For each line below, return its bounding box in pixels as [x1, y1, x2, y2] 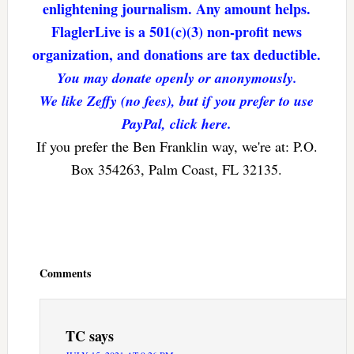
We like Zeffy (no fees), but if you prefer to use [40, 91, 314, 111]
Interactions [6, 249, 81, 270]
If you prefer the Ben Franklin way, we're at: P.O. [36, 137, 318, 156]
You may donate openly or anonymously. [56, 68, 297, 88]
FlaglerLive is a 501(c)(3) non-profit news [51, 21, 303, 43]
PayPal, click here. [122, 114, 232, 134]
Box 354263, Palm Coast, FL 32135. [71, 160, 283, 179]
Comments [39, 265, 91, 282]
